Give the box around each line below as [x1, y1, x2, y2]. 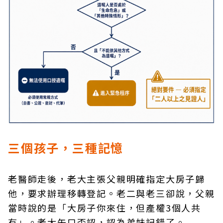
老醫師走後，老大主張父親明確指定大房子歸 [8, 172, 205, 185]
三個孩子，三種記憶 [8, 139, 124, 156]
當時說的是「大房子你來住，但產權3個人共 [8, 201, 201, 214]
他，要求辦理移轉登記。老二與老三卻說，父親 [8, 187, 215, 200]
